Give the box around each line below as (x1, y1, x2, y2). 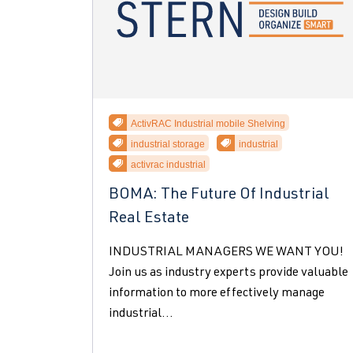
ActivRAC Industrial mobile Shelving (131, 118, 285, 129)
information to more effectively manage (109, 288, 325, 300)
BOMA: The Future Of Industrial (109, 188, 329, 203)
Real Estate (109, 211, 189, 227)
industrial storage (131, 139, 205, 150)
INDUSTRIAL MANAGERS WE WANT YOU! (109, 247, 344, 259)
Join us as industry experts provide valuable (109, 267, 348, 280)
